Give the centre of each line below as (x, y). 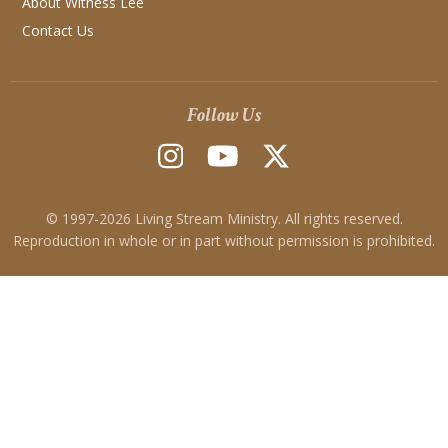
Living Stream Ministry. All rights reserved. (266, 219)
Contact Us (58, 31)
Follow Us (224, 115)
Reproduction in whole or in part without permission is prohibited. (224, 241)
